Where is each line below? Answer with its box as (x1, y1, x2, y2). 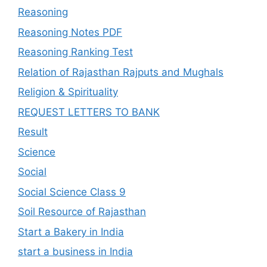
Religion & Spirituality (18, 86, 118, 98)
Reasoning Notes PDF (18, 26, 122, 38)
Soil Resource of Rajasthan (18, 206, 146, 218)
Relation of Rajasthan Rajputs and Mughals (18, 66, 223, 78)
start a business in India (18, 246, 133, 257)
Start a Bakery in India (18, 225, 124, 238)
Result (18, 126, 48, 138)
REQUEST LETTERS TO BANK (18, 105, 160, 118)
